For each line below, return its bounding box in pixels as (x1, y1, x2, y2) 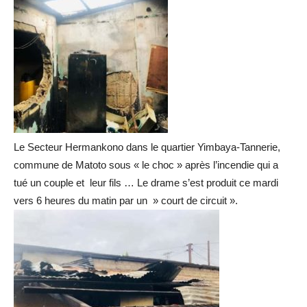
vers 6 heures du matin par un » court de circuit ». (14, 194, 238, 206)
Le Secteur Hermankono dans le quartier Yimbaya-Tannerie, (14, 140, 280, 153)
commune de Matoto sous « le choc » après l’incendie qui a (14, 158, 278, 171)
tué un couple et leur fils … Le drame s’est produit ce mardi (14, 176, 278, 188)
